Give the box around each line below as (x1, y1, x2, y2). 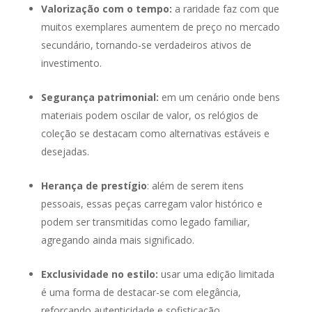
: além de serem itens (146, 179, 244, 193)
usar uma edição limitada (157, 267, 274, 281)
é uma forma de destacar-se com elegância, (40, 286, 241, 299)
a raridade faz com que (171, 2, 279, 16)
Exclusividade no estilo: (40, 267, 158, 281)
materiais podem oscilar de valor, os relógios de (40, 109, 258, 123)
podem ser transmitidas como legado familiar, (40, 215, 250, 229)
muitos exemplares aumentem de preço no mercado (40, 20, 280, 34)
